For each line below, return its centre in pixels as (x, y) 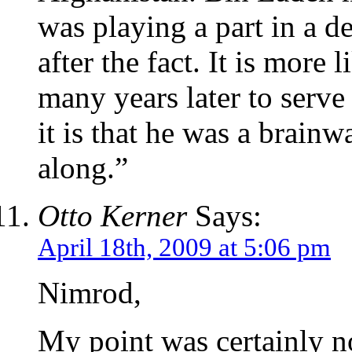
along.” (83, 168)
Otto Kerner (112, 216)
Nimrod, (90, 293)
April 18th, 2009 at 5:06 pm (184, 248)
